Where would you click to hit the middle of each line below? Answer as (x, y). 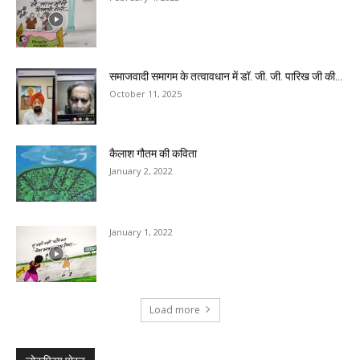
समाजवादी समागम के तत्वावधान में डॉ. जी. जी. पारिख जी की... (226, 76)
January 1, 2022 (141, 231)
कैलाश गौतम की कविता (153, 153)
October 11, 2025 (145, 93)
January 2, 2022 (141, 170)
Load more (174, 309)
